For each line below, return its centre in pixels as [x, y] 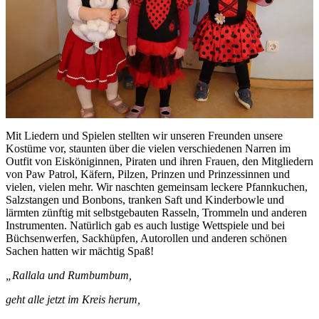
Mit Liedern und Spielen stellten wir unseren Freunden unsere [144, 135]
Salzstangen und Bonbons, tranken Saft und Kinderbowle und [145, 199]
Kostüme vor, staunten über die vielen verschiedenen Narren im [148, 148]
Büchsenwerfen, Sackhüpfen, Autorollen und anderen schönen [146, 238]
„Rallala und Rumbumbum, [69, 275]
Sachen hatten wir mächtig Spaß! [80, 251]
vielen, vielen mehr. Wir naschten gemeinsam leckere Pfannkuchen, [157, 187]
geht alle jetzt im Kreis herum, [73, 299]
